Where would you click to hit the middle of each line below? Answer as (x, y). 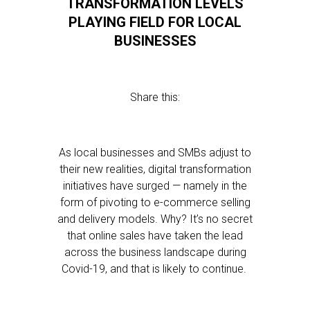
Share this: (155, 97)
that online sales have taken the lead (155, 236)
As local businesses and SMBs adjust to (155, 153)
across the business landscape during (155, 252)
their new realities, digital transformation (155, 169)
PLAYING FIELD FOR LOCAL (155, 22)
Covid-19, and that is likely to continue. (155, 269)
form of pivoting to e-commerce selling (155, 202)
